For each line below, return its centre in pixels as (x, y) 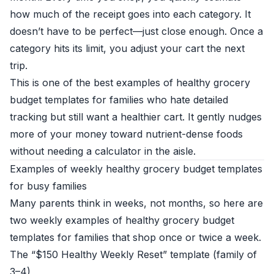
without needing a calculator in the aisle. (103, 151)
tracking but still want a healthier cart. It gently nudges (136, 117)
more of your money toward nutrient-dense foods (126, 134)
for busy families (48, 186)
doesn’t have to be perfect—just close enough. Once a (136, 31)
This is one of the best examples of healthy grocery (130, 83)
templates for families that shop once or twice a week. (135, 237)
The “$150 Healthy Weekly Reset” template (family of (133, 254)
